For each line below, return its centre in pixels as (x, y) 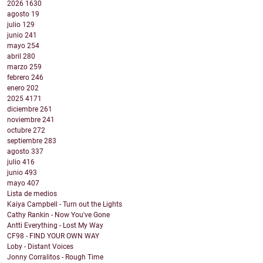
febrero (19, 78)
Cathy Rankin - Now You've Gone (58, 215)
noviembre (25, 120)
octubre (20, 131)
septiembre (26, 141)
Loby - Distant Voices (40, 247)
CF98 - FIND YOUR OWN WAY (53, 236)
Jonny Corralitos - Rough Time (55, 257)
